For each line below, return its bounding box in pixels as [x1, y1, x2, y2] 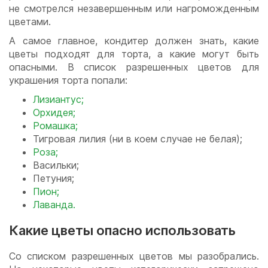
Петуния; [33, 172, 74, 185]
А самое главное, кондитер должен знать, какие [9, 35, 259, 47]
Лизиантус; [33, 93, 84, 106]
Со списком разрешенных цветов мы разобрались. [9, 250, 259, 263]
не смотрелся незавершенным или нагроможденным [9, 2, 259, 15]
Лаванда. [33, 199, 75, 211]
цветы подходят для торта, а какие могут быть [9, 48, 259, 60]
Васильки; [33, 159, 82, 172]
